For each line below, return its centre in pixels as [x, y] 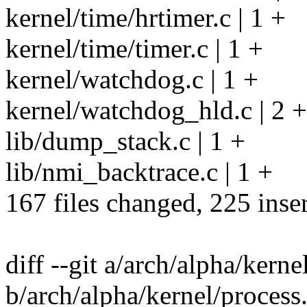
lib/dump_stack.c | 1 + [125, 141]
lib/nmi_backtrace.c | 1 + [139, 172]
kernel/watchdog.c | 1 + [132, 79]
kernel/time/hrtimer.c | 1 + [146, 18]
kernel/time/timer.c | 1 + [134, 49]
